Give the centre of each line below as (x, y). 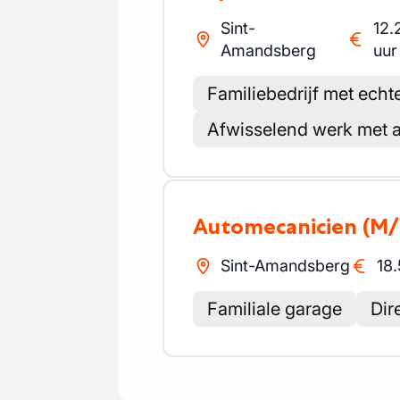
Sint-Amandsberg (285, 266)
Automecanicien (283, 226)
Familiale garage (275, 309)
